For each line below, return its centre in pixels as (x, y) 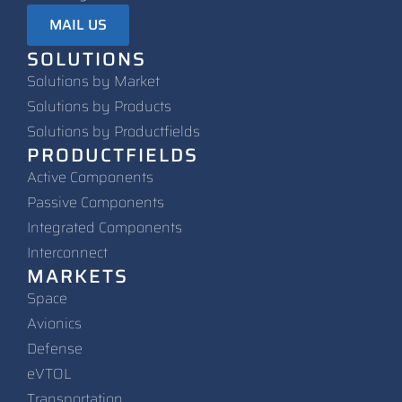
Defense (55, 348)
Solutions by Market (93, 81)
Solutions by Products (99, 106)
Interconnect (67, 252)
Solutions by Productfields (114, 131)
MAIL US (78, 24)
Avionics (54, 323)
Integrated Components (105, 227)
